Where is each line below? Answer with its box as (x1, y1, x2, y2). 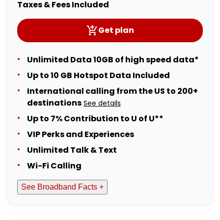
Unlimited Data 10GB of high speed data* (27, 54, 199, 66)
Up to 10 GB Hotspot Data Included (27, 70, 170, 82)
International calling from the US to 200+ (27, 85, 198, 97)
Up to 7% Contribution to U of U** (27, 113, 164, 125)
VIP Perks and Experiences (27, 129, 134, 140)
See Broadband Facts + (21, 183, 104, 192)
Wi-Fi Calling (27, 160, 82, 172)
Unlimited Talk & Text (27, 144, 117, 156)
